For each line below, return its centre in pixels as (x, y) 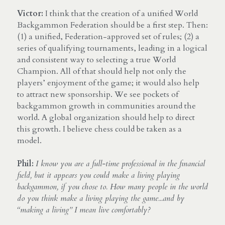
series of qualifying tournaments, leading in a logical (112, 48)
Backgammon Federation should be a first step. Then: (113, 25)
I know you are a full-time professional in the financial (120, 163)
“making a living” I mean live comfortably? (84, 210)
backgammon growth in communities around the (106, 106)
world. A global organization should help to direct (106, 117)
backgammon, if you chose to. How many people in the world (113, 187)
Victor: (30, 13)
